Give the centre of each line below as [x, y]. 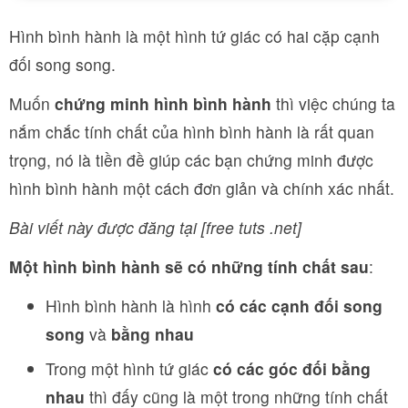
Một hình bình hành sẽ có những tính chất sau [189, 266]
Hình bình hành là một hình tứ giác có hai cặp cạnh [194, 36]
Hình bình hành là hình [131, 306]
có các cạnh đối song [299, 306]
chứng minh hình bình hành [163, 103]
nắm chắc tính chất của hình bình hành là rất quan [192, 132]
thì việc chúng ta [333, 103]
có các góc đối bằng [292, 368]
